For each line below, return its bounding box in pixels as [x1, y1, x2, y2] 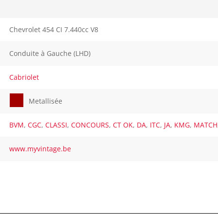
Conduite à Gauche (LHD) [9, 48, 91, 58]
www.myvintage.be [9, 144, 72, 153]
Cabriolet [9, 72, 39, 82]
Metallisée [29, 96, 63, 106]
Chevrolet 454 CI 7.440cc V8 [9, 24, 99, 34]
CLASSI [45, 120, 68, 129]
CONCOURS [71, 120, 109, 129]
